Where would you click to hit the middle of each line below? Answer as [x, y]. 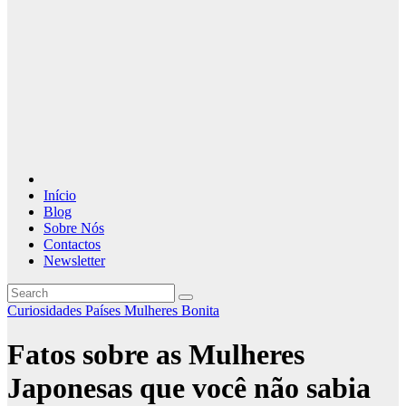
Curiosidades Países [66, 310]
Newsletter [74, 260]
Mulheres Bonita [172, 310]
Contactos [72, 244]
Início [60, 195]
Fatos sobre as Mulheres [156, 355]
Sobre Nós [74, 227]
